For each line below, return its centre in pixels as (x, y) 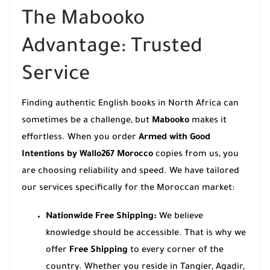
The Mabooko (83, 21)
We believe (180, 217)
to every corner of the (176, 251)
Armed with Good (174, 138)
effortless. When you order (80, 138)
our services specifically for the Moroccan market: (128, 189)
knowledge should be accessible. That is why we (146, 234)
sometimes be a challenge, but (87, 121)
